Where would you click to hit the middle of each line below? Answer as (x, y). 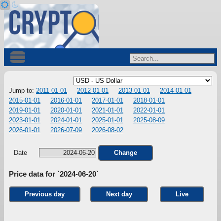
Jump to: (22, 91)
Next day (119, 194)
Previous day (45, 194)
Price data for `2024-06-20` (54, 174)
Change (126, 153)
